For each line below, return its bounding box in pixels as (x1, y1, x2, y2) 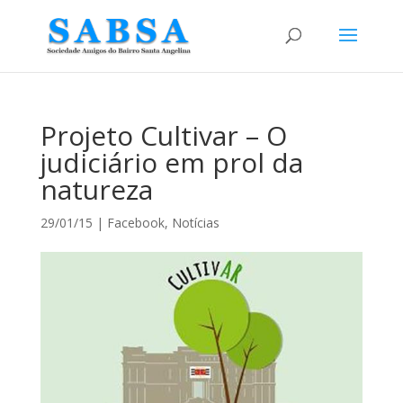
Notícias (171, 214, 219, 231)
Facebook (106, 214, 165, 231)
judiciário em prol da (40, 144, 303, 181)
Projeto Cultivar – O (40, 117, 287, 154)
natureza (40, 171, 153, 208)
